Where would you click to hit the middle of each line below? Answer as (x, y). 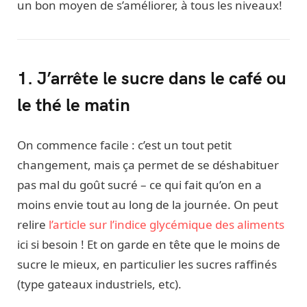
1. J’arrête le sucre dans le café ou (152, 77)
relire (32, 225)
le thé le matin (74, 104)
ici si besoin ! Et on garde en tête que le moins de (149, 245)
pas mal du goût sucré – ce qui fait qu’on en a (139, 185)
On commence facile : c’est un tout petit (124, 145)
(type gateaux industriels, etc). (101, 284)
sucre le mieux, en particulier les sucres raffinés (147, 265)
